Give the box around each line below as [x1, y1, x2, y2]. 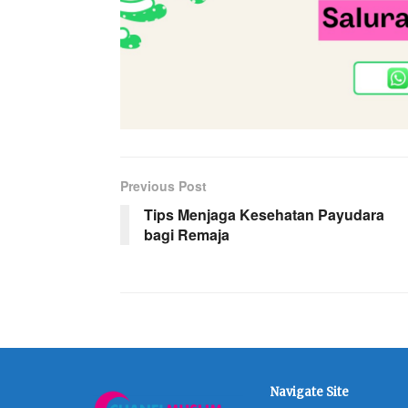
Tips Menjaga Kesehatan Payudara [144, 203, 384, 225]
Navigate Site [270, 383, 349, 400]
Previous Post [120, 176, 207, 195]
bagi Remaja [144, 223, 229, 245]
